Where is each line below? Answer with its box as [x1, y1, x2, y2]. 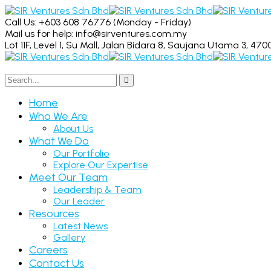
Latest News [53, 220, 108, 232]
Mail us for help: [5, 28, 73, 39]
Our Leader [53, 195, 105, 207]
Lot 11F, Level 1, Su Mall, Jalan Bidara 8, [5, 39, 168, 51]
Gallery [53, 232, 85, 243]
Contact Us [29, 256, 84, 270]
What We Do [29, 134, 89, 148]
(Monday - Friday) [113, 16, 191, 28]
